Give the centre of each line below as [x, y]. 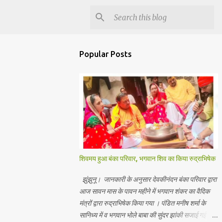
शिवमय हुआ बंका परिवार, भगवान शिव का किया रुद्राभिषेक [147, 159]
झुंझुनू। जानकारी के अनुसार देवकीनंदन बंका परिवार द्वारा [148, 179]
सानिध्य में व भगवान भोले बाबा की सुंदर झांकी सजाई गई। [145, 215]
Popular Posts [106, 54]
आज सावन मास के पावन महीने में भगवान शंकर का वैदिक [144, 191]
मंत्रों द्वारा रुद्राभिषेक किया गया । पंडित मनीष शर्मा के [142, 203]
